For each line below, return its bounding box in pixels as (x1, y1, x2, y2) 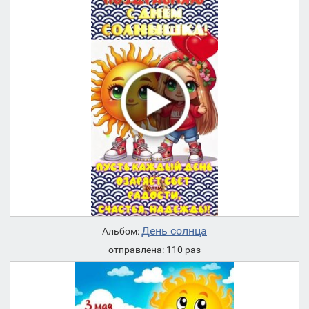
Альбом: (102, 225, 141, 237)
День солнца (141, 223, 207, 237)
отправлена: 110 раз (108, 243, 201, 255)
